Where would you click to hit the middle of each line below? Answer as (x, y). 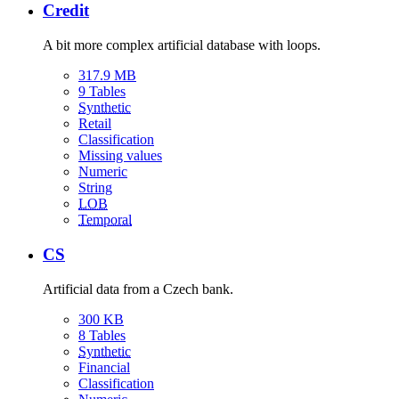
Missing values (120, 156)
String (95, 188)
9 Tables (102, 92)
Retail (95, 124)
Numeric (103, 172)
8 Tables (102, 335)
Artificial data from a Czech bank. (138, 289)
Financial (104, 367)
